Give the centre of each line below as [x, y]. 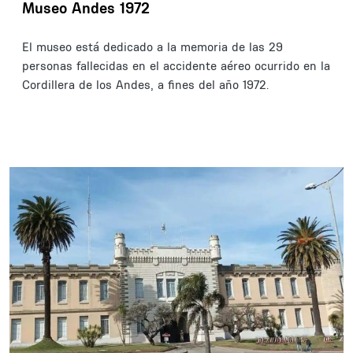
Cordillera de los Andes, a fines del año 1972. [145, 84]
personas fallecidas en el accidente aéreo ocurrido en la [176, 65]
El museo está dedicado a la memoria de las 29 [152, 46]
